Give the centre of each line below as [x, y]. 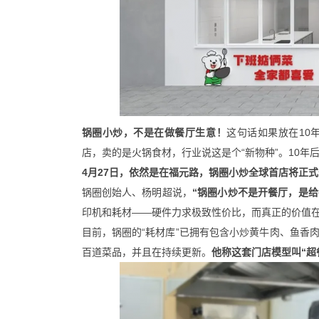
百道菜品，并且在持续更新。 [146, 252]
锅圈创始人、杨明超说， [137, 192]
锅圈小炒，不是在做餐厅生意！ [154, 132]
